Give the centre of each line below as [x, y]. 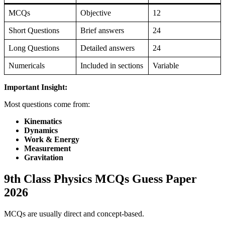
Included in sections [112, 65]
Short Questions [34, 30]
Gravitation [44, 157]
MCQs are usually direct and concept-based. [74, 213]
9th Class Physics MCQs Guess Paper [100, 179]
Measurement [47, 148]
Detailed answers [107, 48]
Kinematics [43, 121]
